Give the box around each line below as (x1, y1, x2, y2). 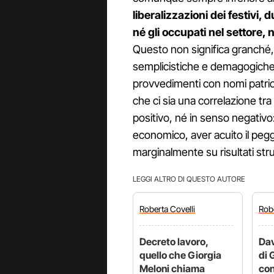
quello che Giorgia (139, 249, 221, 262)
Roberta (139, 204, 170, 215)
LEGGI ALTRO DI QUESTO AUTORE (133, 174, 245, 184)
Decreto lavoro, (139, 235, 208, 248)
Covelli (170, 204, 195, 215)
